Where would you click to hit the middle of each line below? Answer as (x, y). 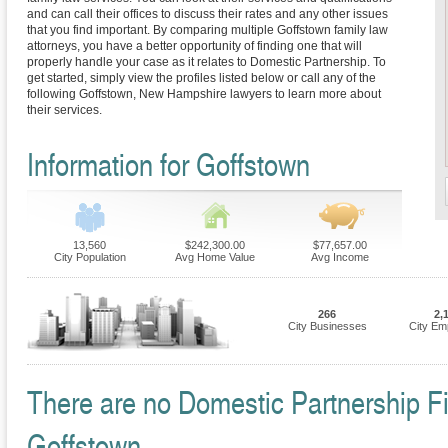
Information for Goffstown (168, 164)
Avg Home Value (214, 257)
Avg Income (339, 257)
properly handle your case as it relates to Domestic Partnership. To (206, 62)
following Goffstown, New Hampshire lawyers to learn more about (204, 94)
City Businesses (327, 326)
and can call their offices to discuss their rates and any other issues (207, 14)
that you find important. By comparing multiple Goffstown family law (207, 30)
